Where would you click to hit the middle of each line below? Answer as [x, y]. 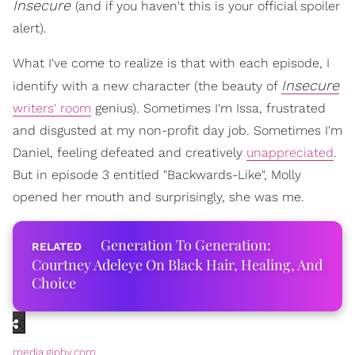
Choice [54, 283]
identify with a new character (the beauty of [147, 86]
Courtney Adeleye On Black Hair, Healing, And [177, 265]
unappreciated [290, 153]
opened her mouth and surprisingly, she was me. [158, 197]
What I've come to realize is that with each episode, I [171, 63]
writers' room [52, 108]
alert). [30, 28]
